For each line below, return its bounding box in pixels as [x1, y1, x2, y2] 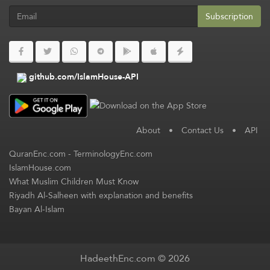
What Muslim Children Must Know [9, 173, 139, 189]
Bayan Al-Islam [9, 201, 64, 217]
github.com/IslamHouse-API [29, 69, 139, 84]
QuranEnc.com [9, 145, 66, 162]
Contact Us [181, 122, 224, 138]
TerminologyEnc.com [74, 145, 152, 162]
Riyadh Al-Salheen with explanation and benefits [9, 187, 193, 203]
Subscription [206, 8, 253, 24]
